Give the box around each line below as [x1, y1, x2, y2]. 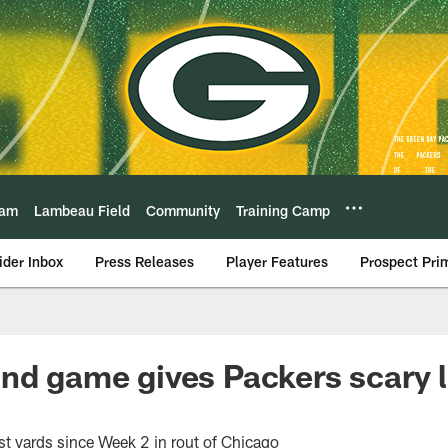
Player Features [226, 253, 328, 270]
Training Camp [236, 201, 330, 219]
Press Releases [95, 253, 194, 270]
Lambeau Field [34, 201, 130, 219]
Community [146, 201, 220, 219]
